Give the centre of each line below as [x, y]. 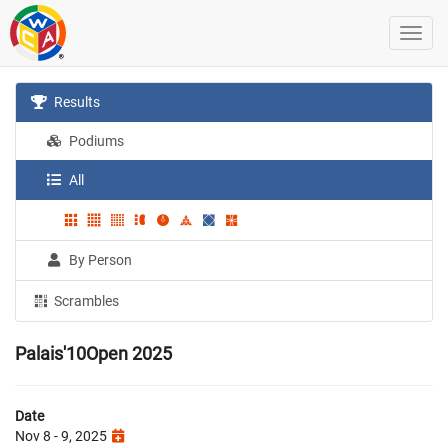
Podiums [95, 141]
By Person [99, 259]
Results [76, 102]
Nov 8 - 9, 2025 [62, 435]
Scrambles [85, 300]
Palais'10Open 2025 [93, 353]
